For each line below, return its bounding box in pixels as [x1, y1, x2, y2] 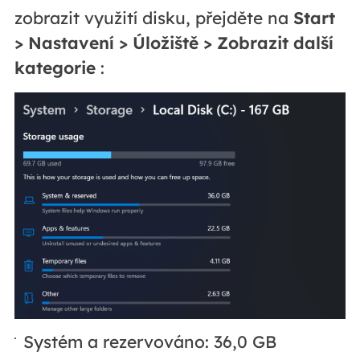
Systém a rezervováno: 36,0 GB [23, 331, 277, 353]
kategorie [14, 57, 96, 79]
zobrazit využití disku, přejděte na [14, 7, 293, 29]
